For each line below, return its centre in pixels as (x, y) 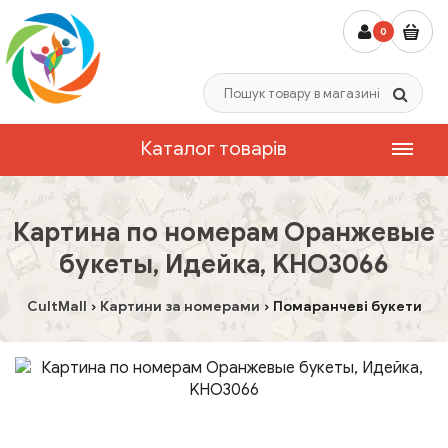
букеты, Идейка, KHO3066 (224, 264)
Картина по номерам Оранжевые (224, 232)
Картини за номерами (179, 306)
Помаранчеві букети (347, 306)
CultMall (56, 306)
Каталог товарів (213, 148)
